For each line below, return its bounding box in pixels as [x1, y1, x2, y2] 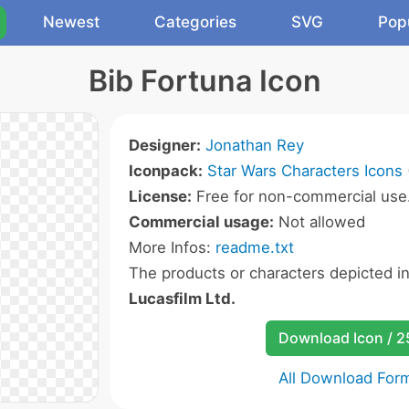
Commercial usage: [129, 213, 274, 231]
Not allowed [274, 213, 365, 231]
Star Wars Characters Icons [207, 162, 403, 180]
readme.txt [215, 238, 294, 257]
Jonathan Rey [205, 136, 304, 154]
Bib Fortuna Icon [88, 63, 321, 99]
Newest [43, 13, 100, 31]
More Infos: [129, 238, 215, 257]
